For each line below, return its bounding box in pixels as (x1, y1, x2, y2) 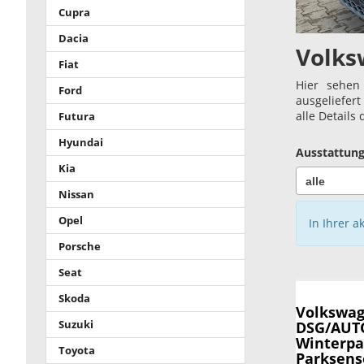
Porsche (58, 239, 101, 253)
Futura (58, 109, 95, 123)
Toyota (58, 343, 95, 357)
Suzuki (58, 317, 93, 331)
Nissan (58, 187, 94, 201)
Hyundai (58, 135, 103, 149)
